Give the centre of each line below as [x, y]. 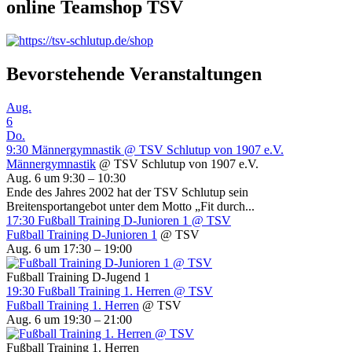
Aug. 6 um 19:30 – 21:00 [69, 320]
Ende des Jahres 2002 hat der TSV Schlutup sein [127, 192]
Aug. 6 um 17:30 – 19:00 [69, 249]
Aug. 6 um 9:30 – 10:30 [66, 178]
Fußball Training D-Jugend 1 [78, 277]
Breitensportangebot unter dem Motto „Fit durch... [130, 207]
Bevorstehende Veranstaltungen [134, 74]
